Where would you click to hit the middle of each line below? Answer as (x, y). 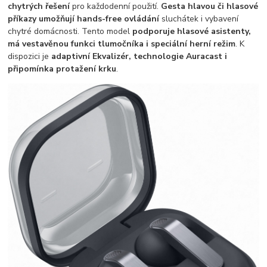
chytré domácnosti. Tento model (70, 31)
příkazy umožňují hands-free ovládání (84, 18)
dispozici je (30, 56)
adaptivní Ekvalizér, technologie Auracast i (139, 56)
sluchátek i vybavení (199, 18)
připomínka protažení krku (62, 69)
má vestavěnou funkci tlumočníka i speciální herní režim (122, 44)
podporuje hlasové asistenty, (192, 31)
